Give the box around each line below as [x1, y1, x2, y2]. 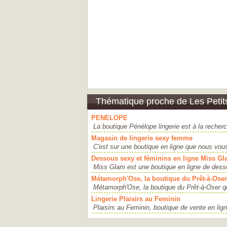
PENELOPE [91, 114, 128, 122]
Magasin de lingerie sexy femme [91, 134, 193, 142]
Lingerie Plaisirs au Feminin [91, 195, 180, 203]
